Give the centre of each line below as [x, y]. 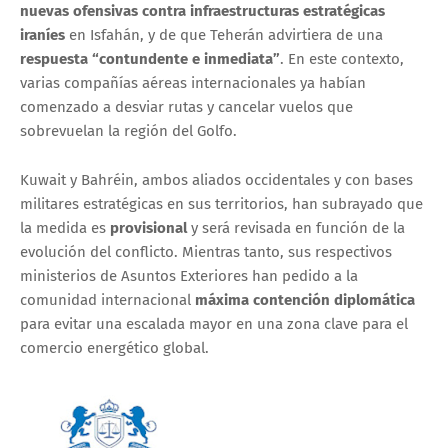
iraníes [42, 35]
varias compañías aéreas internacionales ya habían [193, 83]
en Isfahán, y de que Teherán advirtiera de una [224, 35]
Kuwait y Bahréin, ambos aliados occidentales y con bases [216, 180]
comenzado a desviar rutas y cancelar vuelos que [186, 107]
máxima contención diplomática [305, 300]
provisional [148, 228]
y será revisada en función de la [296, 228]
